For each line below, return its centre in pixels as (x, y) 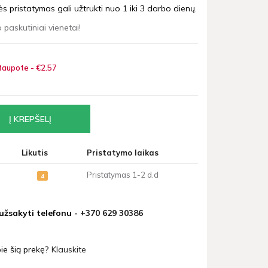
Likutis (34, 153)
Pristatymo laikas (123, 153)
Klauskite (68, 249)
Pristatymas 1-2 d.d (123, 175)
